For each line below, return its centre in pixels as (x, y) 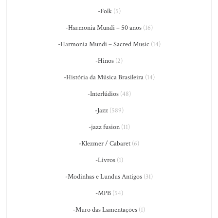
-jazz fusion (104, 127)
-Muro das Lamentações (105, 210)
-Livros (105, 160)
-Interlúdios (103, 94)
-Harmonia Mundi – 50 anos (103, 28)
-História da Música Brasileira (103, 77)
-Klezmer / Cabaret (105, 144)
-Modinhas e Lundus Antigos (104, 177)
